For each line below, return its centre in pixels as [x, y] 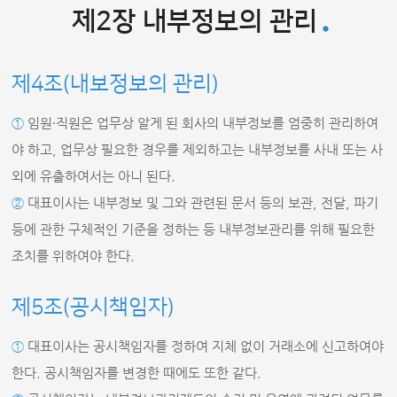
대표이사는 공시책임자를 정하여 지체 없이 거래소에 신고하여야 [204, 346]
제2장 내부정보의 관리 [194, 21]
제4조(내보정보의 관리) [116, 84]
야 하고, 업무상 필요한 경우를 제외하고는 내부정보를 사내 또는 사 [198, 149]
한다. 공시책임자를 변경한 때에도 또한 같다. [137, 373]
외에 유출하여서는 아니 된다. [94, 176]
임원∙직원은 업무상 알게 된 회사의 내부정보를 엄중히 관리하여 [202, 123]
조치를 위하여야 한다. [74, 256]
